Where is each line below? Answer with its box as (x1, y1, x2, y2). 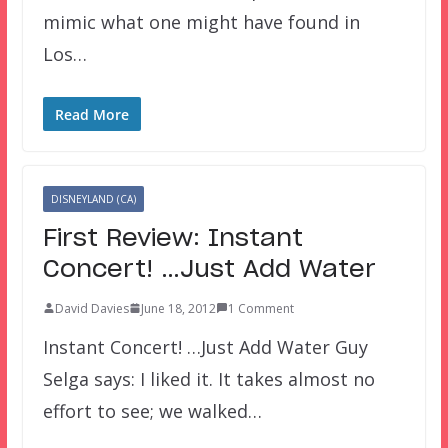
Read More (54, 104, 129, 124)
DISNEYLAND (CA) (50, 191, 136, 206)
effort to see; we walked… (42, 398, 262, 423)
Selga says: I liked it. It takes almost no (42, 366, 375, 391)
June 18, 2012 (140, 299, 216, 317)
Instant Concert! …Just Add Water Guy (42, 334, 368, 359)
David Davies (54, 299, 129, 317)
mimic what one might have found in (42, 9, 360, 34)
